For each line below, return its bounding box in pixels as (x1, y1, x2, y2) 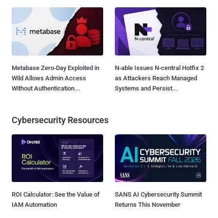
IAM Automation (12, 200, 57, 208)
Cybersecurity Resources (12, 114, 109, 125)
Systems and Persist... (115, 84, 178, 92)
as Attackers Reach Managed (115, 74, 197, 82)
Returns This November (115, 200, 181, 208)
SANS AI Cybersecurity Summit (115, 190, 202, 198)
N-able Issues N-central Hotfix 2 (115, 64, 204, 72)
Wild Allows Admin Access (12, 74, 86, 82)
